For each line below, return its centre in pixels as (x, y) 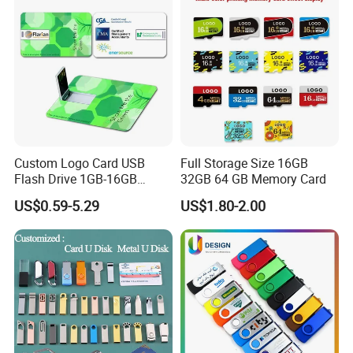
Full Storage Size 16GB (244, 163)
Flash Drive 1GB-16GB (76, 179)
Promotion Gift (56, 195)
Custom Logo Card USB (80, 163)
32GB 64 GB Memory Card (253, 179)
